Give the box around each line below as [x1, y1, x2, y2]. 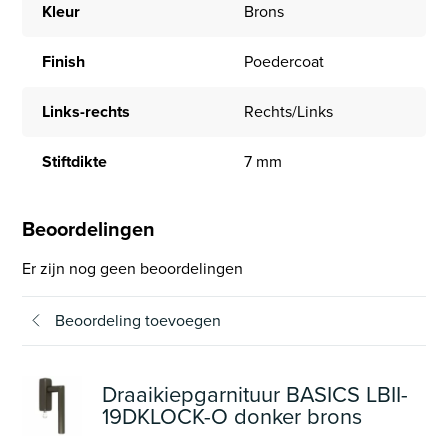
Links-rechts [42, 100, 131, 124]
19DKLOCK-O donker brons [102, 399, 363, 433]
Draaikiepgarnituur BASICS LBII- [102, 377, 409, 411]
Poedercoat [244, 50, 324, 74]
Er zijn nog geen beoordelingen [22, 256, 244, 280]
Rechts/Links [244, 100, 333, 124]
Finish [42, 50, 86, 74]
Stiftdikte [42, 150, 108, 174]
